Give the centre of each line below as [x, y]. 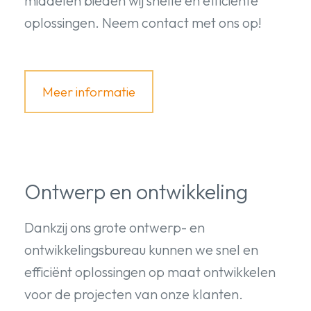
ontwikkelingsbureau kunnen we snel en [141, 249]
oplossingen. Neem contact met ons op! [143, 22]
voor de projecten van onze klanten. [134, 294]
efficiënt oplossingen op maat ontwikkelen [150, 271]
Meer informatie [89, 91]
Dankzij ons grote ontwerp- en [115, 227]
